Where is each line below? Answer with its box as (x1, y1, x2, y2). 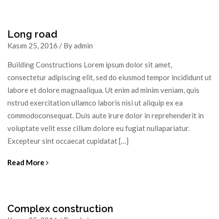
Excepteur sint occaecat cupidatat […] (7, 136, 129, 145)
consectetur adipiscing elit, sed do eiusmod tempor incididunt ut (7, 72, 212, 82)
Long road (7, 28, 57, 40)
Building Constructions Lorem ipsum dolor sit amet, (7, 60, 172, 69)
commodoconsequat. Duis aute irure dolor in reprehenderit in (7, 110, 204, 120)
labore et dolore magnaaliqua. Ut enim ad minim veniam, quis (7, 85, 199, 94)
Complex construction (7, 202, 113, 215)
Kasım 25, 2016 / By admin (7, 41, 93, 50)
